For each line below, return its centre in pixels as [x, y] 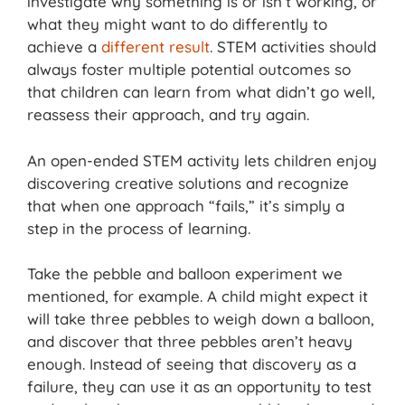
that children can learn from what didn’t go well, [201, 92]
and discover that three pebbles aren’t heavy [190, 342]
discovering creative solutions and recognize [188, 183]
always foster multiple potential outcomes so [189, 70]
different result [155, 47]
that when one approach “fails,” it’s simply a [186, 205]
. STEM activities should [293, 47]
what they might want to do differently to [177, 24]
